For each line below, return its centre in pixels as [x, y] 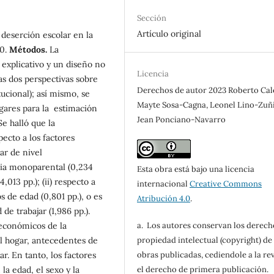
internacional [164, 184]
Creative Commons [226, 184]
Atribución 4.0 [164, 199]
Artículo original [169, 34]
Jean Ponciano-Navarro [182, 120]
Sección [152, 18]
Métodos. [29, 49]
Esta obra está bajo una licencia [196, 169]
